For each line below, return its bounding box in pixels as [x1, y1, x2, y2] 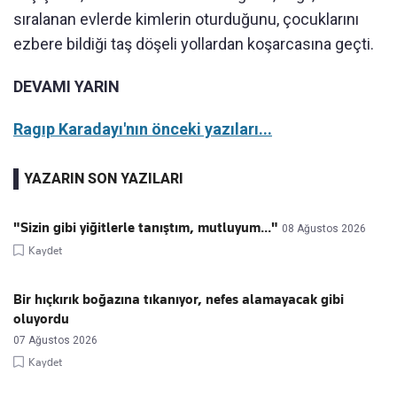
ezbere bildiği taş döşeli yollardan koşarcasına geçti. [13, 35, 374, 53]
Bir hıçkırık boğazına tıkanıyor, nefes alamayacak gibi [13, 292, 344, 307]
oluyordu [13, 311, 69, 327]
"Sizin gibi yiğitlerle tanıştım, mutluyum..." [13, 220, 278, 236]
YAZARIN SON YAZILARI [24, 170, 183, 187]
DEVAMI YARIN [13, 77, 120, 96]
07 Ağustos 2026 [13, 334, 97, 346]
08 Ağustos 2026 [282, 222, 366, 235]
